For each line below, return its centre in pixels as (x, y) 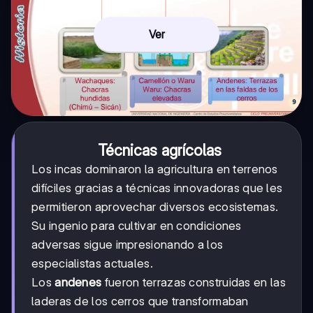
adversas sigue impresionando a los (128, 244)
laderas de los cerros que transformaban (140, 301)
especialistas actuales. (92, 263)
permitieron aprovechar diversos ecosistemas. (155, 206)
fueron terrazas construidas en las (194, 282)
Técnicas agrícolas (159, 150)
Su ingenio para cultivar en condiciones (137, 225)
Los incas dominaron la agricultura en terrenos (155, 169)
